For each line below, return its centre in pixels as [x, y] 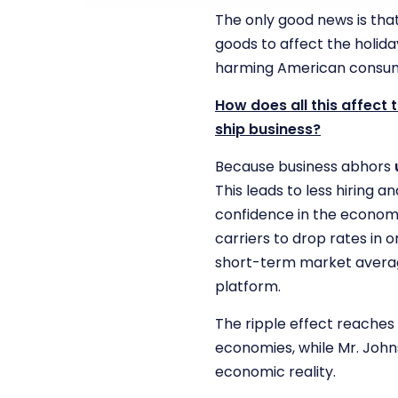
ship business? [268, 129]
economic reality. [275, 372]
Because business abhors [305, 167]
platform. [248, 287]
